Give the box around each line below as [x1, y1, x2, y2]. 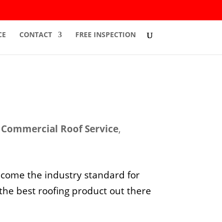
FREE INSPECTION [75, 30, 136, 39]
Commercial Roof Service [1, 122, 119, 135]
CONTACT [19, 30, 52, 39]
